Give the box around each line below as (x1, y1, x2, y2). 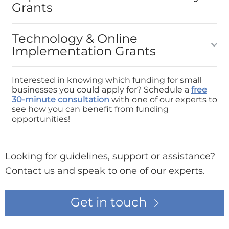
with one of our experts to (109, 95, 217, 105)
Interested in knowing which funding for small (11, 75, 201, 85)
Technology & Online (11, 31, 138, 47)
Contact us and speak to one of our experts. (5, 165, 205, 177)
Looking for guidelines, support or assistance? (5, 151, 215, 163)
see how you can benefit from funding (11, 104, 169, 114)
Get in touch (70, 195, 147, 210)
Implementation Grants (11, 43, 156, 59)
